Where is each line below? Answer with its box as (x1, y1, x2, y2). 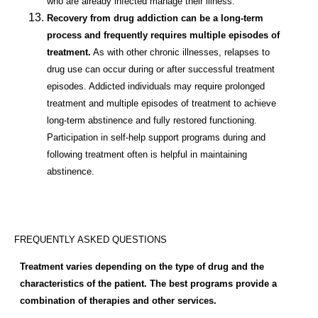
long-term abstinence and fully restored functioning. (47, 115, 257, 126)
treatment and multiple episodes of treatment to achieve (47, 98, 276, 109)
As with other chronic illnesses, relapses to (91, 47, 270, 58)
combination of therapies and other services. (20, 295, 216, 306)
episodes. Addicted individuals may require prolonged (47, 81, 265, 92)
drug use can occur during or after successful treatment (47, 64, 275, 75)
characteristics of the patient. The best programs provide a (20, 278, 277, 289)
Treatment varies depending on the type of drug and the (20, 261, 264, 272)
